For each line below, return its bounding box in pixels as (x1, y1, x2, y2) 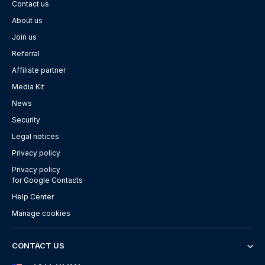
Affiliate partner (12, 66, 66, 75)
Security (12, 115, 40, 125)
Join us (12, 33, 37, 42)
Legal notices (12, 132, 59, 141)
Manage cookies (12, 209, 70, 218)
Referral (12, 49, 40, 59)
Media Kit (12, 82, 44, 92)
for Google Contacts (12, 176, 83, 185)
